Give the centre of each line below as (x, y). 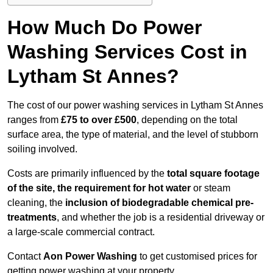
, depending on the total (187, 120)
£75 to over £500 (99, 120)
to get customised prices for (197, 257)
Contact (25, 257)
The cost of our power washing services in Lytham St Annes (135, 105)
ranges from (34, 120)
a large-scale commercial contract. (81, 232)
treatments (32, 218)
